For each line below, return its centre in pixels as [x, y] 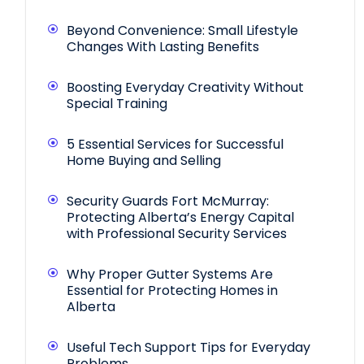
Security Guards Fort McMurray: [168, 201]
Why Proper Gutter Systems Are [170, 275]
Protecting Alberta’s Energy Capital [180, 218]
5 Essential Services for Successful [175, 145]
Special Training [119, 104]
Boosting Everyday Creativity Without [185, 88]
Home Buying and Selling [144, 161]
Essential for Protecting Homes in [172, 291]
